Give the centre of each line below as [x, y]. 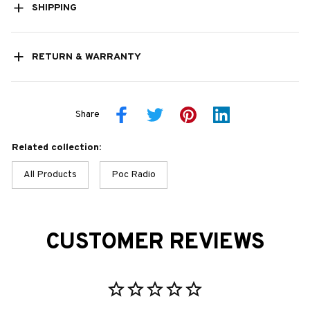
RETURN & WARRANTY [86, 57]
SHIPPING [54, 8]
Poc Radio [134, 174]
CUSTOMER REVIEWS [155, 243]
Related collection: [56, 147]
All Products [50, 174]
